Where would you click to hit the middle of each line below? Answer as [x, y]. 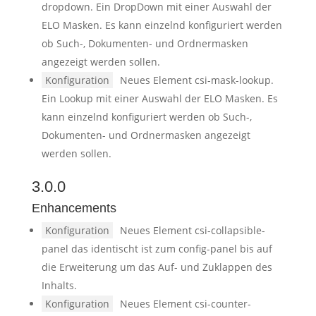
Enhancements [74, 208]
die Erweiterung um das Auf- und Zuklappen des [157, 267]
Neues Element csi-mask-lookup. [196, 80]
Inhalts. [59, 285]
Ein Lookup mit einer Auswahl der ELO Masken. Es [159, 98]
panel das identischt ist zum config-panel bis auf [157, 249]
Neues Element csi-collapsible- [192, 230]
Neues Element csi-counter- [185, 304]
